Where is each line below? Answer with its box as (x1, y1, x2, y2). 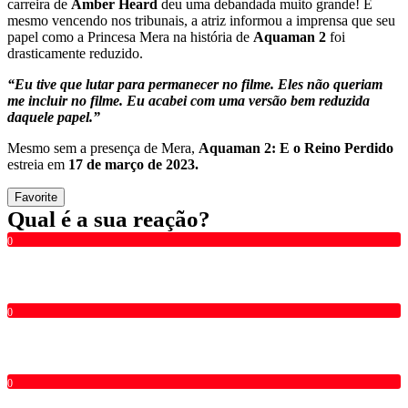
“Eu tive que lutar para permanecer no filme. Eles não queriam (7, 76, 382, 92)
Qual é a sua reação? (7, 206, 210, 231)
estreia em (7, 156, 68, 172)
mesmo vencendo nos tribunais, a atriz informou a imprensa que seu (7, 12, 395, 28)
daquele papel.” (7, 108, 100, 125)
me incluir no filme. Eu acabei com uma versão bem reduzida (7, 92, 370, 108)
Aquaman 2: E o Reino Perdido (199, 139, 393, 156)
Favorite (15, 189, 57, 204)
